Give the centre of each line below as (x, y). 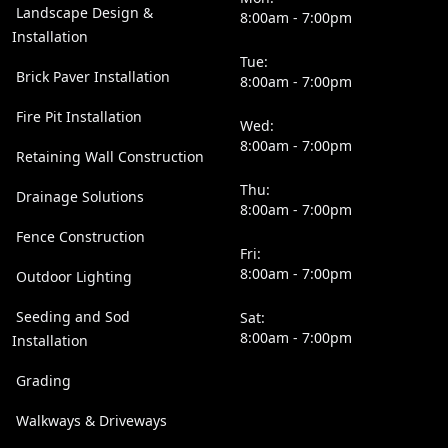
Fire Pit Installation (79, 116)
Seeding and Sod (73, 316)
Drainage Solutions (80, 196)
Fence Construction (80, 236)
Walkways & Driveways (91, 420)
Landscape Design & (84, 12)
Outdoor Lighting (74, 276)
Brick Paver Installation (93, 76)
